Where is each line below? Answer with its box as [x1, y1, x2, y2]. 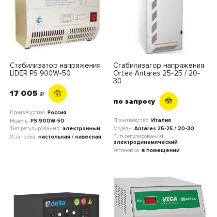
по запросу [113, 97, 155, 106]
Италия [151, 117, 171, 124]
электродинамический [113, 139, 178, 145]
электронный [62, 125, 100, 132]
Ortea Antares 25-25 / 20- [113, 69, 200, 77]
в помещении [142, 147, 180, 154]
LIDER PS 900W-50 [10, 69, 71, 77]
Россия [47, 109, 66, 116]
